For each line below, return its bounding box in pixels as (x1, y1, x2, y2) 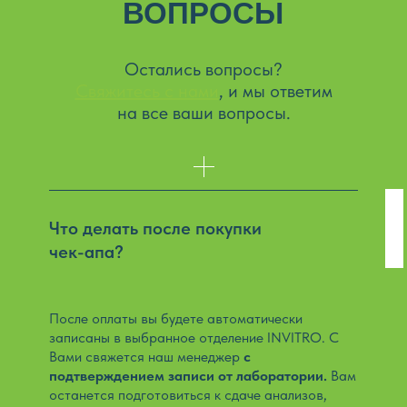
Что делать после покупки (49, 217, 262, 239)
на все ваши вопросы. (116, 102, 291, 124)
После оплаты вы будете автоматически (49, 310, 303, 327)
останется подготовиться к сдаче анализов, (49, 386, 327, 403)
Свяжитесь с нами (74, 80, 219, 102)
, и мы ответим (218, 80, 333, 102)
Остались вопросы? (124, 58, 283, 80)
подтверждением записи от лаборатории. (49, 367, 331, 384)
